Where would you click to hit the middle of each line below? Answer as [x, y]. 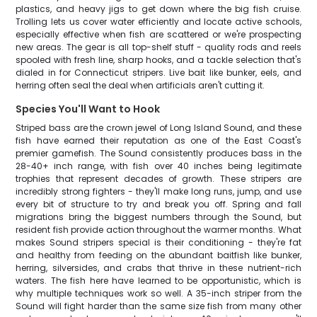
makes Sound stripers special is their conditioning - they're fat [158, 242]
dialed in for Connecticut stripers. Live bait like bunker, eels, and [158, 73]
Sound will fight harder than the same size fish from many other [158, 306]
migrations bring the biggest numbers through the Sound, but [158, 217]
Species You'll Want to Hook [88, 109]
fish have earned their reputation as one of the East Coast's [158, 140]
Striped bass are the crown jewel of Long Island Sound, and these [158, 128]
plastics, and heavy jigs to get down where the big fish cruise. [158, 9]
